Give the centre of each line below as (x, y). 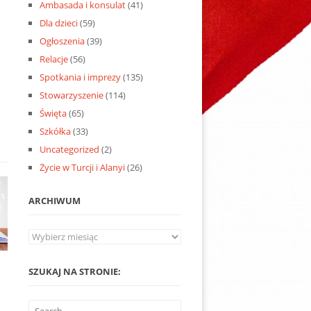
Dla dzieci (59, 23)
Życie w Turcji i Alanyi (83, 167)
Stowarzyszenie (72, 95)
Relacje (54, 59)
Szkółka (56, 131)
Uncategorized (70, 149)
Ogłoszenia (62, 41)
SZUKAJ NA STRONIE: (75, 271)
